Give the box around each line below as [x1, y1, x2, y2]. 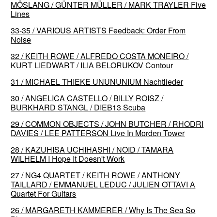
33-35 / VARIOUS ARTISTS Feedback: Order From [11, 24, 186, 36]
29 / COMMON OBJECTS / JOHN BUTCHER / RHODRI [11, 118, 204, 129]
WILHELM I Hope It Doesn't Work [11, 153, 125, 164]
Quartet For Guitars [11, 187, 77, 199]
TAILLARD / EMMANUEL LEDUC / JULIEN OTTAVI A [11, 178, 196, 190]
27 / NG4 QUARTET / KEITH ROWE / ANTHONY [11, 169, 181, 181]
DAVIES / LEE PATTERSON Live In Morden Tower [11, 127, 185, 139]
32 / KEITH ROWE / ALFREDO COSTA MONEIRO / [11, 50, 189, 62]
